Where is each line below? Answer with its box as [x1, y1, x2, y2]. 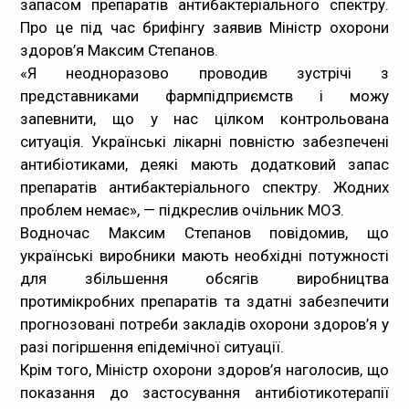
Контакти [37, 155, 97, 170]
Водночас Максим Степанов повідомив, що [20, 224, 389, 242]
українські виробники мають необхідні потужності [20, 246, 389, 265]
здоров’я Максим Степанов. [20, 41, 219, 59]
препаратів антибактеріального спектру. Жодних [20, 178, 389, 196]
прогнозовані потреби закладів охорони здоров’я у [20, 315, 389, 333]
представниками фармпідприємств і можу [20, 87, 389, 105]
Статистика [37, 64, 111, 79]
